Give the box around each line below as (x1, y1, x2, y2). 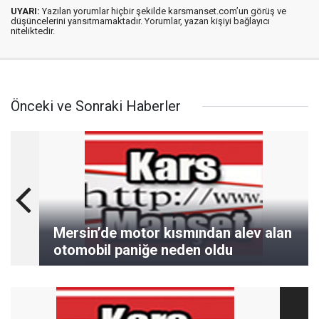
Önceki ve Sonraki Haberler (11, 98, 181, 115)
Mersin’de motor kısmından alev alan (53, 224, 292, 241)
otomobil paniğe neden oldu (53, 241, 233, 258)
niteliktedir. (11, 26, 55, 36)
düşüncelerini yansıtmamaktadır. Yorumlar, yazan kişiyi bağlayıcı (11, 16, 270, 26)
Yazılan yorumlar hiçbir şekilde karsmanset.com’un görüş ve (40, 6, 286, 16)
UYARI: (11, 6, 40, 16)
